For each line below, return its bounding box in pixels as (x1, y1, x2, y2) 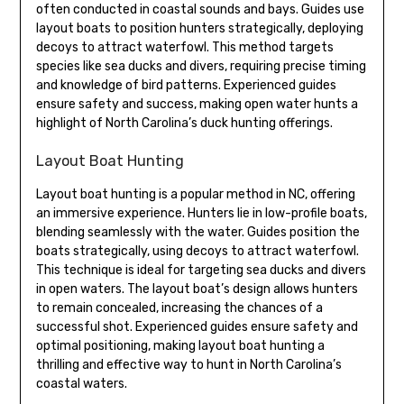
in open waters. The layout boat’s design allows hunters (35, 281, 358, 298)
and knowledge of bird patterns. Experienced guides (35, 78, 336, 94)
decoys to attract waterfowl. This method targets (35, 40, 334, 56)
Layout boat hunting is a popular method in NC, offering (35, 187, 355, 203)
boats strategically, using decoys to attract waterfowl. (35, 243, 359, 260)
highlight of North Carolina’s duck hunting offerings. (35, 115, 333, 132)
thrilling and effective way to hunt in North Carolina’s (35, 357, 342, 373)
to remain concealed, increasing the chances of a (35, 300, 323, 317)
